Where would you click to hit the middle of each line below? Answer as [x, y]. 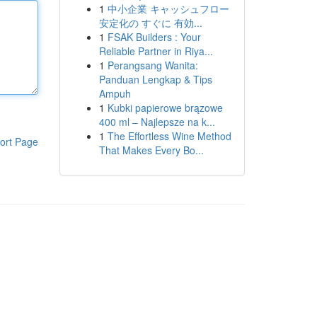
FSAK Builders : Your [154, 37]
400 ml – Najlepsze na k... [157, 122]
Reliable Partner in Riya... [156, 51]
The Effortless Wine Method [169, 136]
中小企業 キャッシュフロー [168, 8]
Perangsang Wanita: [152, 65]
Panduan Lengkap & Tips [155, 79]
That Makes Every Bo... [151, 150]
